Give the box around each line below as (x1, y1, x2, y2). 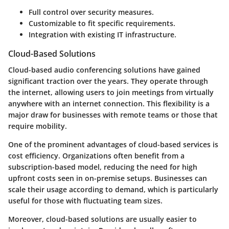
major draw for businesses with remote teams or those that (8, 110, 218, 120)
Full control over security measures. (29, 7, 154, 17)
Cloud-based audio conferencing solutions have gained (8, 65, 200, 75)
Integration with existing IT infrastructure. (29, 30, 176, 40)
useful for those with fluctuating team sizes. (8, 196, 163, 206)
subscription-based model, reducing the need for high (8, 162, 197, 172)
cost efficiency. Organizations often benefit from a (8, 151, 185, 161)
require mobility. (8, 121, 67, 131)
